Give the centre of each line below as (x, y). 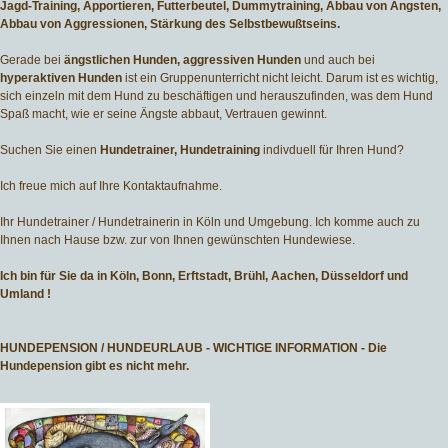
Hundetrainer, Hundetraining (180, 150)
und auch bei (338, 60)
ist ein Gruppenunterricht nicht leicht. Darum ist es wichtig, (281, 78)
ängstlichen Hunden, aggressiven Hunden (182, 60)
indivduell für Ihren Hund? (332, 150)
